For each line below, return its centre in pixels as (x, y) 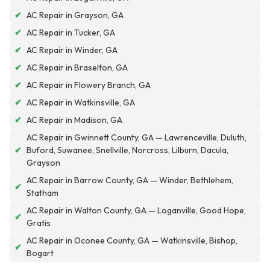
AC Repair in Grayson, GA (75, 15)
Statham (42, 193)
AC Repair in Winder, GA (72, 50)
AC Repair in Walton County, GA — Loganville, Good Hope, (136, 211)
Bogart (40, 253)
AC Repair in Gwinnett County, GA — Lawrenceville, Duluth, (137, 138)
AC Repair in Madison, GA (74, 120)
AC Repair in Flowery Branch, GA (89, 85)
